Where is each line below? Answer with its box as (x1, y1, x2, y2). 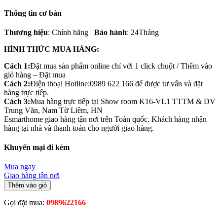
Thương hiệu (4, 28, 48, 37)
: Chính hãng (48, 28, 94, 37)
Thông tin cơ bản (4, 8, 62, 17)
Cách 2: (4, 79, 30, 88)
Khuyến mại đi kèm (4, 143, 70, 152)
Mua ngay (4, 162, 36, 171)
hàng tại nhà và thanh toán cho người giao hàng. (4, 123, 154, 132)
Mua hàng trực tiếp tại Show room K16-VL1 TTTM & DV (30, 97, 216, 106)
